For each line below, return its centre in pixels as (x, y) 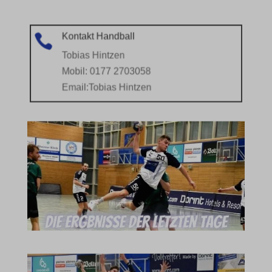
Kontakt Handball (97, 36)
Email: (73, 88)
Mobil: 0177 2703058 (105, 72)
